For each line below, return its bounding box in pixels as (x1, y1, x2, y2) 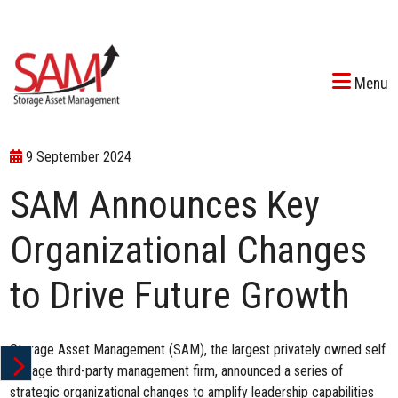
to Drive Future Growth (10, 273, 351, 317)
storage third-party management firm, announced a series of (10, 362, 344, 379)
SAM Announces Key (10, 182, 321, 227)
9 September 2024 (22, 148, 132, 165)
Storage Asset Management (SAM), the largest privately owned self (10, 341, 386, 358)
